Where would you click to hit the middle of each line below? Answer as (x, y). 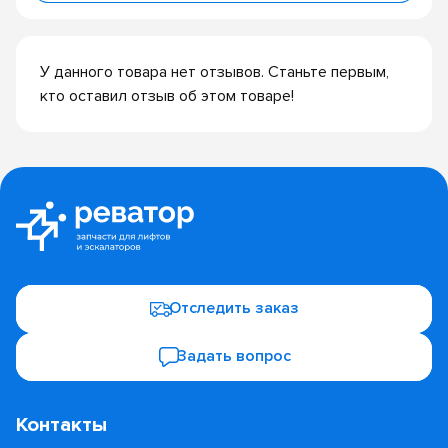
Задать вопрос (234, 356)
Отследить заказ (234, 308)
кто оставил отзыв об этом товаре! (167, 96)
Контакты (61, 424)
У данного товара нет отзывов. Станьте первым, (214, 72)
